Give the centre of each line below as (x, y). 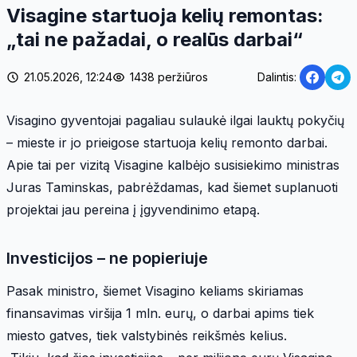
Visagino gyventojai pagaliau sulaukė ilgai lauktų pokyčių (175, 120)
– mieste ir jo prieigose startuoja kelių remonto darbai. (167, 142)
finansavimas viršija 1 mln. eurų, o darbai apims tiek (160, 313)
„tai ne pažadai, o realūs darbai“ (155, 39)
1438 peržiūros (169, 76)
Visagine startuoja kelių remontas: (165, 15)
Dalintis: (277, 76)
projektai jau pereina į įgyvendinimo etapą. (133, 209)
